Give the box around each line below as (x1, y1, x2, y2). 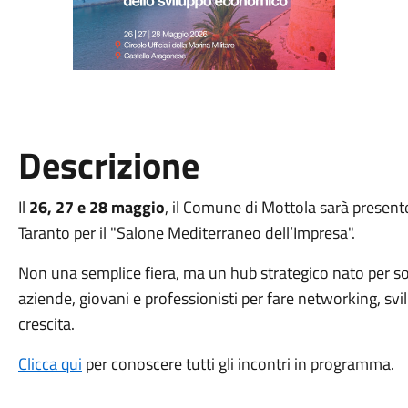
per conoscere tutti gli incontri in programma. (81, 352, 394, 376)
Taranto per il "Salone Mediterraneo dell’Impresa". (17, 220, 355, 245)
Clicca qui (17, 352, 82, 376)
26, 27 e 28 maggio (28, 195, 165, 219)
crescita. (17, 311, 75, 336)
